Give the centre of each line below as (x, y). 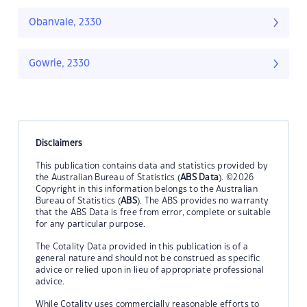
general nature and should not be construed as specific (148, 258)
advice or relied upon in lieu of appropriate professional (150, 270)
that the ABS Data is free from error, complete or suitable (153, 212)
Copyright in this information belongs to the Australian (146, 189)
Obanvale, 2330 (65, 23)
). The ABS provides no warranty (203, 200)
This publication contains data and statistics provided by (152, 165)
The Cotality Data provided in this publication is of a (142, 246)
